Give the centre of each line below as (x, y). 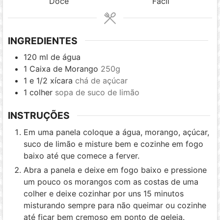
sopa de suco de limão (97, 93)
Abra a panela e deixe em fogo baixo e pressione (115, 170)
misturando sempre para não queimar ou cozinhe (115, 205)
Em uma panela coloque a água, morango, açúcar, (117, 132)
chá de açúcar (102, 81)
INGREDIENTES (43, 41)
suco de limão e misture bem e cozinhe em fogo (114, 144)
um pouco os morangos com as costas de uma (111, 181)
